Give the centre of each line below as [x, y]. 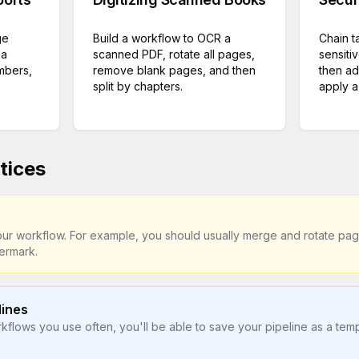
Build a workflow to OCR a [161, 38]
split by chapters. [137, 86]
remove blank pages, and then [174, 70]
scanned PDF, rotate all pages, [173, 54]
